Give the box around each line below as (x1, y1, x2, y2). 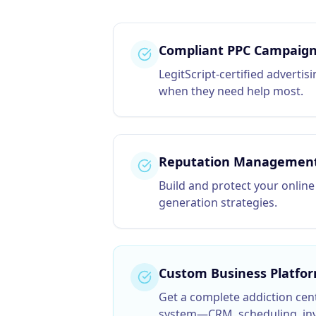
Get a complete (159, 289, 243, 305)
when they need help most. (159, 83, 303, 99)
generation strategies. (159, 195, 277, 210)
